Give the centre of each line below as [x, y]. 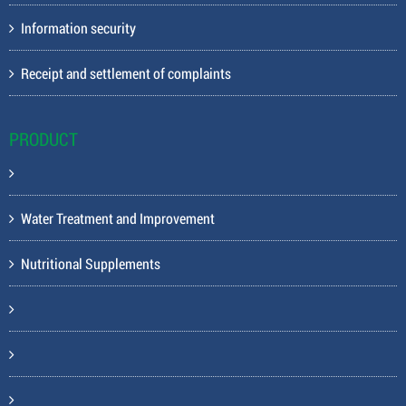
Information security [78, 28]
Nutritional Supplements [91, 263]
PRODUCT [43, 139]
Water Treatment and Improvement [118, 218]
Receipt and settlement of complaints [126, 73]
